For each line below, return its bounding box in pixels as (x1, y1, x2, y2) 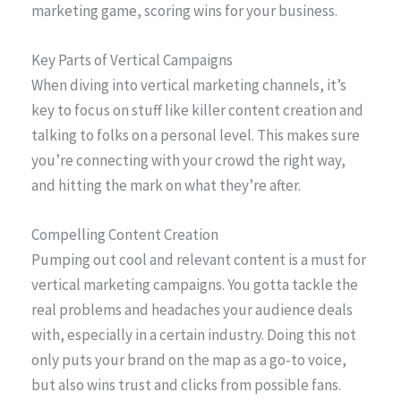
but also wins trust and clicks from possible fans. (31, 374, 341, 395)
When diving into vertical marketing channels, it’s (31, 74, 346, 95)
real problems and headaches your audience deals (31, 299, 353, 320)
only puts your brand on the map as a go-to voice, (31, 349, 346, 370)
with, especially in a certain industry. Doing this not (31, 324, 356, 345)
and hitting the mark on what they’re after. (31, 175, 301, 195)
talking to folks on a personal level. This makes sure (31, 124, 360, 145)
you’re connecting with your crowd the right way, (31, 149, 346, 170)
